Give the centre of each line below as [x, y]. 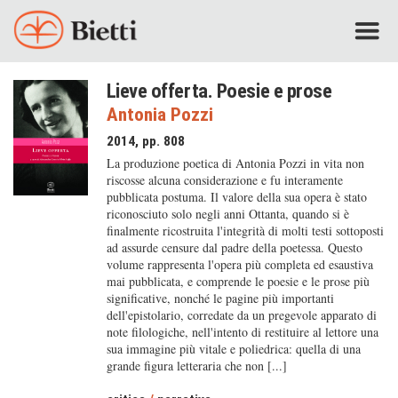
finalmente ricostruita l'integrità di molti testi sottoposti [245, 231]
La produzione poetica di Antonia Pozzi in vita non [235, 163]
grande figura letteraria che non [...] [196, 366]
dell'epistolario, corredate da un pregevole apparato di [241, 315]
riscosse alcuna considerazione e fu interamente [224, 180]
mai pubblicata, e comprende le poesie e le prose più [238, 281]
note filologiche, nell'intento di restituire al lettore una [242, 332]
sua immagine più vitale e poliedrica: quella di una [233, 349]
